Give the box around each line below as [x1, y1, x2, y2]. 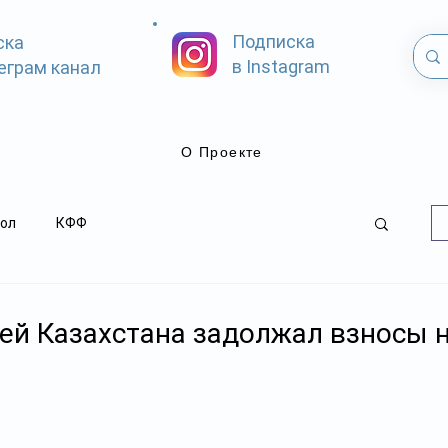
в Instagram [232, 56, 330, 77]
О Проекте [181, 143, 263, 161]
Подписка [232, 31, 315, 52]
